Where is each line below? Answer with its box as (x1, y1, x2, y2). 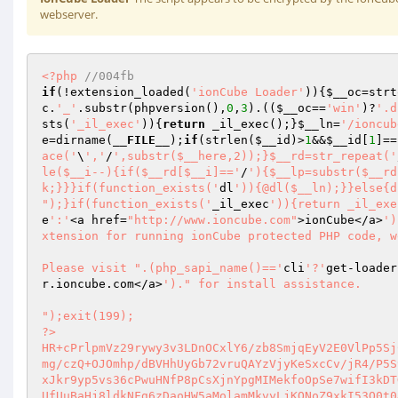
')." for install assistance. (163, 277, 362, 291)
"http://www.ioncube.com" (127, 213, 298, 227)
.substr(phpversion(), (77, 101, 227, 115)
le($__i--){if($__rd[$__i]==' (42, 165, 241, 179)
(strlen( (198, 133, 255, 147)
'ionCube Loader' (191, 85, 305, 99)
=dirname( (49, 133, 113, 147)
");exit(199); (42, 309, 141, 322)
